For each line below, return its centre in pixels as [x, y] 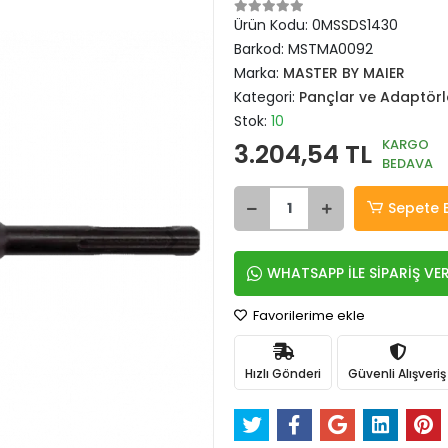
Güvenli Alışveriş [397, 373]
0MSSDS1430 [355, 25]
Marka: [258, 73]
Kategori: [266, 97]
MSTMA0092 [330, 49]
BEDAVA [407, 163]
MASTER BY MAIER [344, 73]
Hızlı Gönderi [283, 373]
